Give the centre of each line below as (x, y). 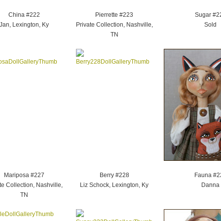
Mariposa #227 (24, 175)
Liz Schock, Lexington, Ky (114, 185)
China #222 (24, 15)
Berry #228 (114, 175)
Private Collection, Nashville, (114, 25)
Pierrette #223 (114, 15)
